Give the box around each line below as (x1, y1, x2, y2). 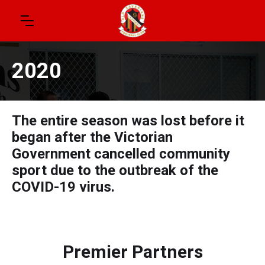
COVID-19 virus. (12, 179, 115, 195)
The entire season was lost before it (12, 112, 244, 129)
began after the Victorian (12, 129, 173, 146)
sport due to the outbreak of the (12, 162, 218, 179)
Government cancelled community (12, 146, 230, 162)
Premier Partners (62, 241, 203, 262)
